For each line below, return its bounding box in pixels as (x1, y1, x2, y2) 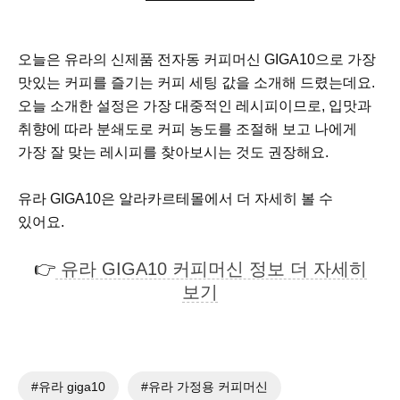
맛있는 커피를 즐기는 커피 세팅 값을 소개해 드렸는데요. (18, 75, 375, 91)
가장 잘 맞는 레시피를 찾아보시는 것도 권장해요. (18, 145, 329, 161)
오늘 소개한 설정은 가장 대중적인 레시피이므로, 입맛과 (18, 98, 371, 114)
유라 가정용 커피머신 (148, 379, 268, 395)
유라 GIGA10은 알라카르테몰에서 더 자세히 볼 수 (18, 191, 333, 207)
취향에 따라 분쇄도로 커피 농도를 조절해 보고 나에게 (18, 121, 357, 137)
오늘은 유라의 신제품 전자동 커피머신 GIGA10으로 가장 (18, 52, 376, 68)
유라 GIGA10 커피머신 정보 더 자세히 (54, 259, 367, 279)
